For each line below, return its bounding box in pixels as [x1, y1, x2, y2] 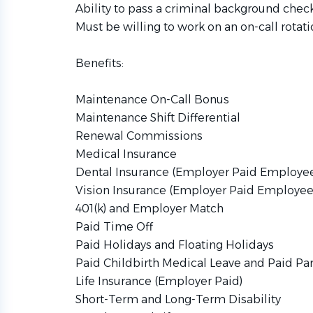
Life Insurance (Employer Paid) [75, 275, 242, 288]
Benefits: [75, 57, 124, 70]
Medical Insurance [75, 147, 177, 161]
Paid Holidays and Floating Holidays [75, 238, 274, 252]
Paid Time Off [75, 220, 153, 233]
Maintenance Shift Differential [75, 111, 240, 124]
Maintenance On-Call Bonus [75, 93, 229, 106]
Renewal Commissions [75, 129, 203, 143]
